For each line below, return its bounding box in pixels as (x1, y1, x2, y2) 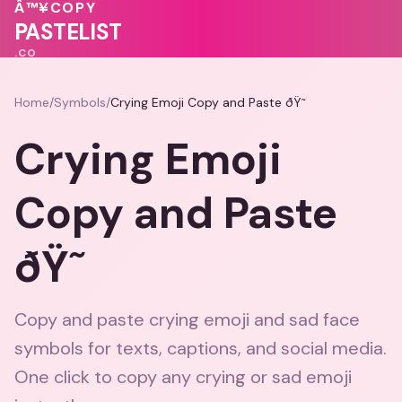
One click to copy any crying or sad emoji (14, 365, 352, 389)
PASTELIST (14, 18, 122, 46)
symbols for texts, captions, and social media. (14, 336, 387, 360)
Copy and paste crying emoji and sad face (14, 308, 360, 331)
